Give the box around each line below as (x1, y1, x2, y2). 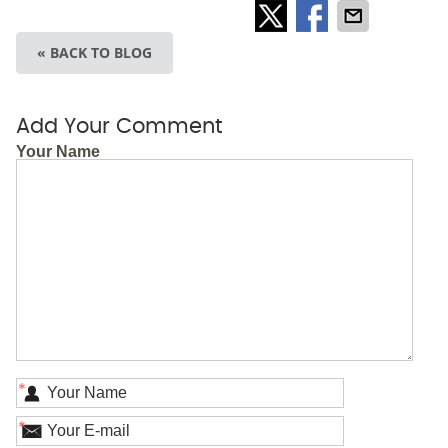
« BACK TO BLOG (36, 42, 152, 62)
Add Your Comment (15, 115, 223, 137)
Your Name (15, 142, 100, 160)
